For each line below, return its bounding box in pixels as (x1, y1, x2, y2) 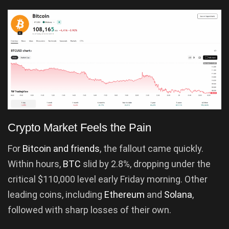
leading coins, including (8, 189, 104, 200)
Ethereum (104, 189, 147, 200)
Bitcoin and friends (22, 143, 100, 154)
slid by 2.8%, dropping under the (83, 158, 211, 170)
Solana (164, 189, 192, 200)
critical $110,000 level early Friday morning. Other (8, 174, 208, 185)
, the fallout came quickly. (100, 143, 203, 154)
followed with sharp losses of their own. (8, 204, 171, 216)
